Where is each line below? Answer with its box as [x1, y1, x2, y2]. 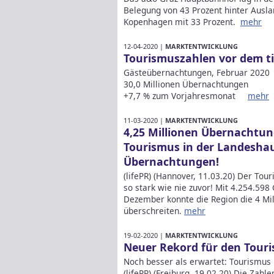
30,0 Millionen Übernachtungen [124, 78, 258, 91]
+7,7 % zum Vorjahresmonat [124, 90, 248, 102]
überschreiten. [124, 204, 184, 217]
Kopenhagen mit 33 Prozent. [124, 16, 240, 28]
